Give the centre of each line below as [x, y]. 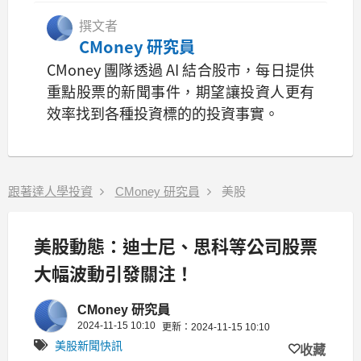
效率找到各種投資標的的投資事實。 [163, 112]
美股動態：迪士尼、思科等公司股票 [176, 245]
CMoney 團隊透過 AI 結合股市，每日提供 [180, 69]
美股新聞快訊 [89, 345]
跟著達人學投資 [50, 191]
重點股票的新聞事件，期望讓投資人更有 [180, 91]
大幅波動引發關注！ [114, 272]
